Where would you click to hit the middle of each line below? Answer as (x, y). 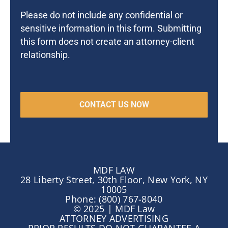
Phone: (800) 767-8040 (114, 199)
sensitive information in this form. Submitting (111, 29)
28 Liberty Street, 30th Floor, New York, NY (114, 180)
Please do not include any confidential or (102, 16)
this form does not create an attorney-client (107, 42)
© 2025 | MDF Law (114, 209)
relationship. (45, 55)
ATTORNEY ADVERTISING (114, 219)
